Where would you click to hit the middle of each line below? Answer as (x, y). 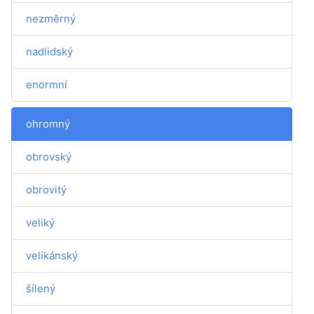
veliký (40, 223)
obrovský (49, 157)
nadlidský (49, 52)
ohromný (48, 124)
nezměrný (51, 19)
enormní (47, 84)
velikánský (52, 255)
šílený (41, 288)
